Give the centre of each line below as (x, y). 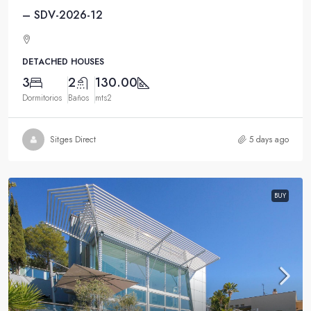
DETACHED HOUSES (63, 62)
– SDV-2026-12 (62, 15)
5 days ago (269, 140)
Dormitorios (42, 98)
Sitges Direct (73, 140)
